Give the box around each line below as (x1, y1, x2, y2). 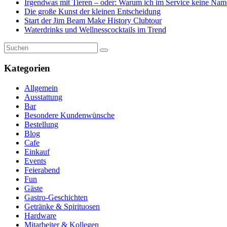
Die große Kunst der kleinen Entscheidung (24, 7, 161, 16)
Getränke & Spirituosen (24, 202, 100, 211)
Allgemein (24, 83, 58, 92)
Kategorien (4, 62, 50, 73)
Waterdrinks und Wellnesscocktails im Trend (24, 25, 166, 34)
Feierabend (24, 165, 60, 174)
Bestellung (24, 120, 58, 129)
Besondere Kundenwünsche (24, 110, 115, 120)
